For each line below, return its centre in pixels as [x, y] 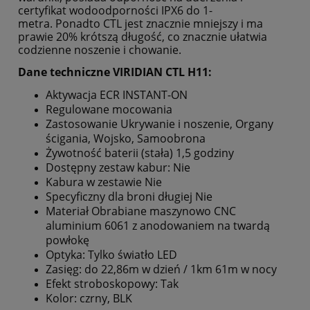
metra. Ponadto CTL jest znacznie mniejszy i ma [140, 23]
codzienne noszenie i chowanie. [100, 49]
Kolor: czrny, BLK [89, 298]
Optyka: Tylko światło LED [111, 254]
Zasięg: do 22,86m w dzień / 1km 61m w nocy [161, 269]
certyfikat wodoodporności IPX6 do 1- [115, 10]
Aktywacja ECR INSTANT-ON [117, 94]
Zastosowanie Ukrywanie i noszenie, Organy [159, 124]
